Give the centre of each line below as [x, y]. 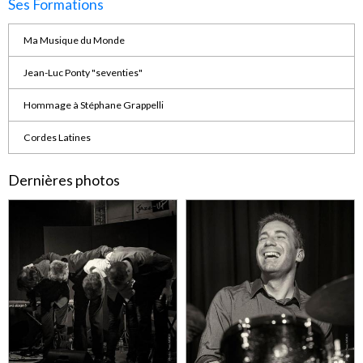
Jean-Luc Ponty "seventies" [83, 72]
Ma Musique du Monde [74, 40]
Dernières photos [64, 181]
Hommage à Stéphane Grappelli [93, 105]
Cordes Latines [57, 137]
